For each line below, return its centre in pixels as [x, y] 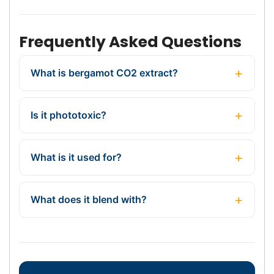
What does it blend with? [89, 199]
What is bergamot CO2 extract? [104, 72]
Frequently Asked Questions [130, 42]
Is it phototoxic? [68, 115]
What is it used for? [76, 157]
